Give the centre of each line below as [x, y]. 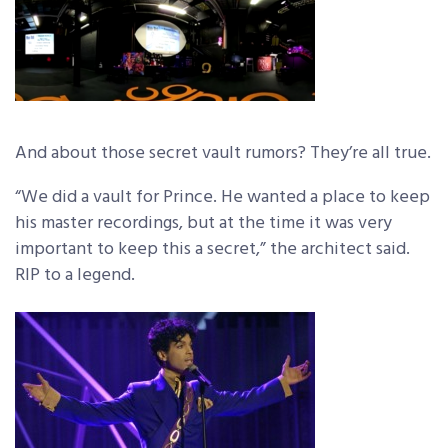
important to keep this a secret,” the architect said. [212, 249]
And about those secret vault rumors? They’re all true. [223, 153]
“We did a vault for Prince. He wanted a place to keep [222, 197]
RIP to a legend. [75, 275]
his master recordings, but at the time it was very [203, 223]
